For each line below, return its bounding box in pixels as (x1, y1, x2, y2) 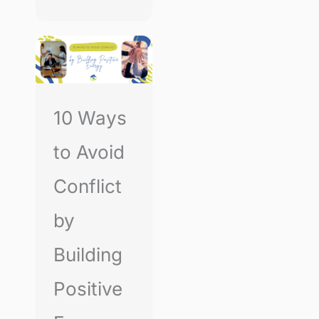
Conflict (53, 175, 122, 198)
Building (53, 244, 122, 266)
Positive (53, 278, 122, 300)
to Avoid (53, 141, 125, 164)
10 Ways (53, 107, 127, 130)
